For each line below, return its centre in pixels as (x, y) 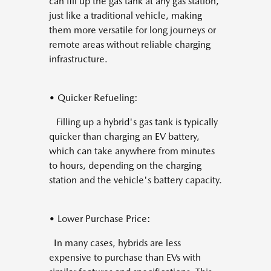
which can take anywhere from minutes (132, 151)
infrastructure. (78, 59)
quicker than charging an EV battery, (124, 137)
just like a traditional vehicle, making (126, 16)
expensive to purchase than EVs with (125, 258)
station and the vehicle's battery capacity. (135, 180)
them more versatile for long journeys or (132, 30)
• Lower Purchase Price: (100, 219)
